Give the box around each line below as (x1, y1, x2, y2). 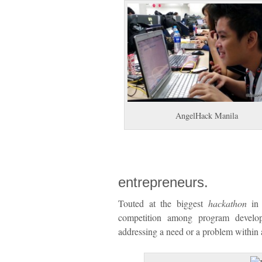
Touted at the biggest (118, 197, 208, 210)
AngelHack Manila (175, 109, 238, 121)
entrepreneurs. (118, 174, 208, 191)
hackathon (208, 197, 247, 210)
